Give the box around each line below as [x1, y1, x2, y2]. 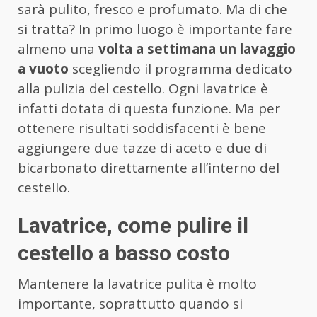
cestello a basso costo [18, 241, 230, 266]
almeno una [18, 40, 98, 59]
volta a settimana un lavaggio [98, 40, 296, 59]
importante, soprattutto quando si [18, 294, 243, 313]
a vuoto [18, 59, 69, 79]
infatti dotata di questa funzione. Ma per [18, 99, 280, 118]
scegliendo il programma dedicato [69, 59, 292, 79]
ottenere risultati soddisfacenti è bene [18, 119, 266, 138]
